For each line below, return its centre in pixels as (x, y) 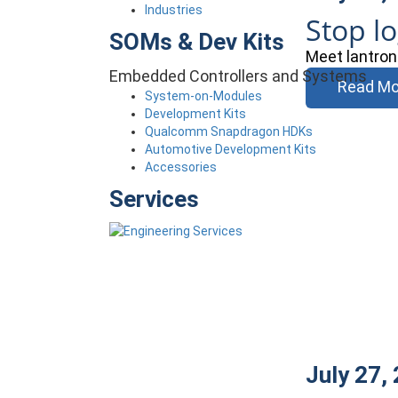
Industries (173, 10)
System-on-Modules (203, 96)
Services (154, 199)
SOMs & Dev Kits (196, 42)
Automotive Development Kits (230, 149)
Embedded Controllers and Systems (238, 76)
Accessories (180, 167)
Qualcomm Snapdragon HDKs (228, 131)
